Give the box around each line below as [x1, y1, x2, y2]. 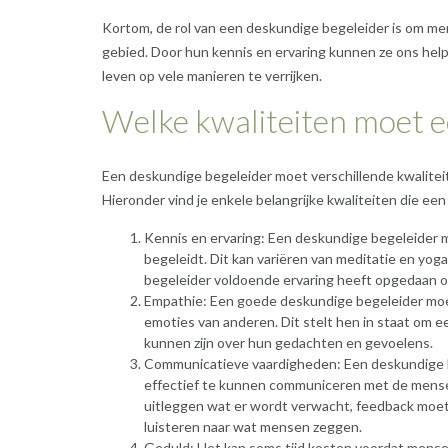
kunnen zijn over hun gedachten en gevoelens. [144, 334, 433, 352]
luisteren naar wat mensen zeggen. [144, 418, 362, 436]
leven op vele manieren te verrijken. [102, 66, 322, 84]
